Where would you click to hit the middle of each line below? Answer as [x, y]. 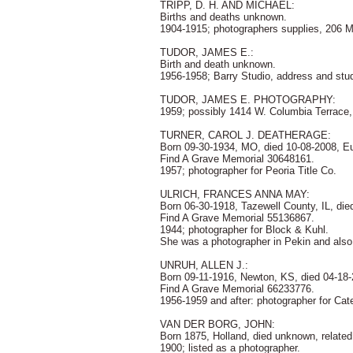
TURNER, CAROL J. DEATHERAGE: [245, 135]
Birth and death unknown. [218, 64]
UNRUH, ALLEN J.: [204, 265]
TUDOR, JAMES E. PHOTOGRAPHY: [248, 100]
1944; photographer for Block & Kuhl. [244, 230]
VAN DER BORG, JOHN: [217, 324]
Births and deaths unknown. [223, 17]
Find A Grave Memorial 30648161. [237, 159]
